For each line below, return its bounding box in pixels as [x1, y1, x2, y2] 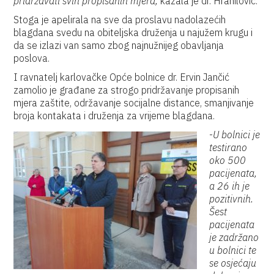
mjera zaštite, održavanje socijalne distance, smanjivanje [13, 97, 254, 109]
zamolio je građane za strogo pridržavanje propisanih [13, 84, 240, 96]
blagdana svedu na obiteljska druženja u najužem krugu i [13, 26, 253, 39]
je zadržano [209, 231, 259, 243]
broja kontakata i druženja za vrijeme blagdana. [13, 109, 215, 122]
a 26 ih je [209, 180, 250, 192]
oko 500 [209, 154, 246, 166]
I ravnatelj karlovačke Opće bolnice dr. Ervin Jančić [13, 71, 230, 83]
